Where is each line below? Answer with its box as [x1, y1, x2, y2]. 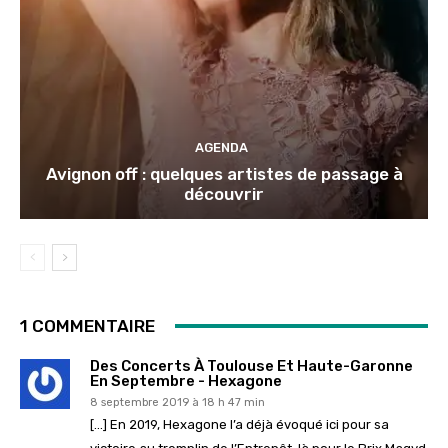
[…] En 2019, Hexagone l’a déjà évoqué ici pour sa [90, 416, 389, 432]
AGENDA [195, 139, 248, 155]
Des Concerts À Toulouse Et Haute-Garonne [90, 356, 413, 375]
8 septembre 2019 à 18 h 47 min [90, 395, 265, 409]
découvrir [184, 183, 264, 204]
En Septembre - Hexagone [90, 371, 282, 390]
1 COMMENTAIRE [20, 315, 155, 336]
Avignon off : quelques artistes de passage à [45, 163, 403, 184]
